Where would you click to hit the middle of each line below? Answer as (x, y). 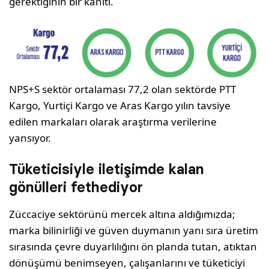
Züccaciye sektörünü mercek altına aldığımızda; (122, 214)
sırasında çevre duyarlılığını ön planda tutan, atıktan (133, 246)
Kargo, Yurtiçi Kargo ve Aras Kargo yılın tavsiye (120, 105)
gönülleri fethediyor (76, 187)
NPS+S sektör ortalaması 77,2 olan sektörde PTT (123, 89)
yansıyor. (30, 138)
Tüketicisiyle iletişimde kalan (107, 169)
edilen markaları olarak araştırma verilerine (113, 122)
